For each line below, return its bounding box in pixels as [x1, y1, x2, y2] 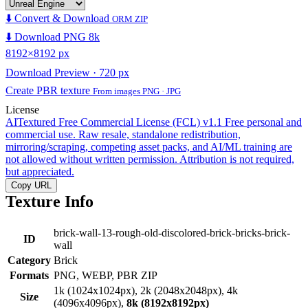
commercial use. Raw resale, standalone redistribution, [5, 128, 241, 140]
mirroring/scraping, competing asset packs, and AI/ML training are [5, 140, 292, 153]
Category [8, 254, 51, 266]
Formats [10, 269, 49, 281]
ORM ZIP [112, 13, 148, 24]
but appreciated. [5, 165, 74, 177]
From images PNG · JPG [93, 85, 181, 96]
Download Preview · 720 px [5, 66, 129, 78]
